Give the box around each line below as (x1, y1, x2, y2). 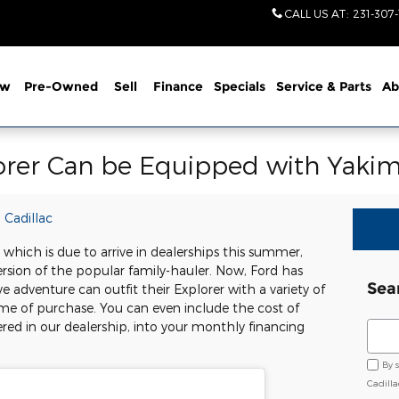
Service (275, 78, 327, 94)
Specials (213, 78, 265, 94)
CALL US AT (285, 7, 347, 20)
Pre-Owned (23, 78, 98, 94)
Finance (152, 78, 203, 94)
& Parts (326, 78, 371, 94)
